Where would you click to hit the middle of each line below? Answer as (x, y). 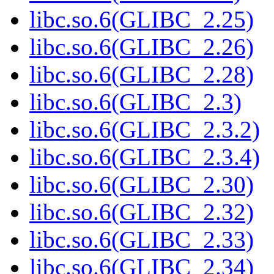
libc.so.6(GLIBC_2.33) (142, 240)
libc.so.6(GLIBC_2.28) (142, 75)
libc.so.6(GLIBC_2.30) (142, 185)
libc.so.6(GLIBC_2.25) (142, 20)
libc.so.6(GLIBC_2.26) (142, 47)
